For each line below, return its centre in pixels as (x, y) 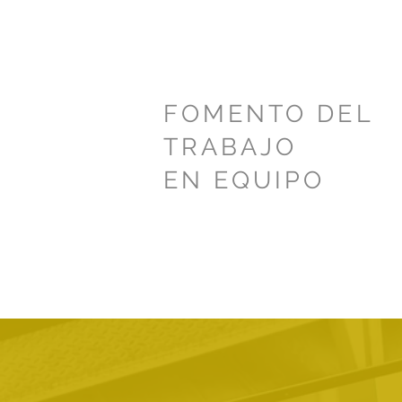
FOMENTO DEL (269, 114)
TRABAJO (231, 147)
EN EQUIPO (245, 180)
